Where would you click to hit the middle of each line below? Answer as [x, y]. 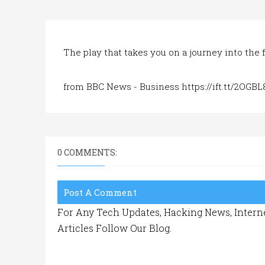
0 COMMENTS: [87, 152]
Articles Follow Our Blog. [114, 228]
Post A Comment [100, 192]
